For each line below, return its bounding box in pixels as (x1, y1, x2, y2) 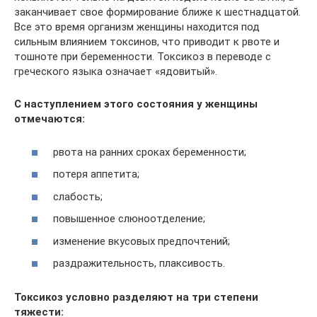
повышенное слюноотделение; (53, 212, 205, 225)
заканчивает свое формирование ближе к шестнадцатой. (14, 6, 301, 18)
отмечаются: (14, 113, 85, 125)
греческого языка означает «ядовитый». (14, 65, 217, 78)
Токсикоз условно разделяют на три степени (14, 291, 258, 304)
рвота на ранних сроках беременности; (53, 145, 246, 158)
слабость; (53, 190, 103, 203)
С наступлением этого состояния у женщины (14, 98, 258, 110)
